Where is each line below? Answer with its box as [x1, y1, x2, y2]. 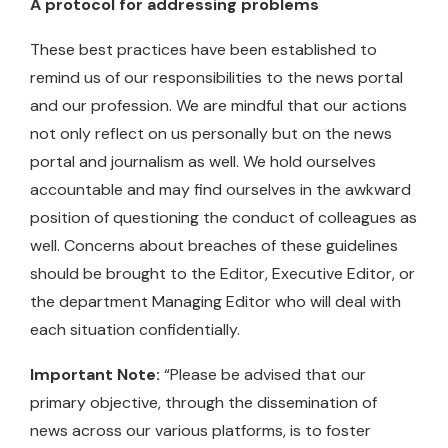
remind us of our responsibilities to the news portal [30, 66, 403, 88]
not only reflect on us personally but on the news [30, 122, 392, 144]
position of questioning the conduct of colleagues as [30, 206, 417, 228]
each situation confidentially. [30, 318, 240, 340]
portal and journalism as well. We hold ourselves [30, 150, 376, 172]
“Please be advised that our [164, 363, 366, 385]
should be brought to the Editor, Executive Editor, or [30, 262, 415, 284]
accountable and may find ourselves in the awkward [30, 178, 411, 200]
